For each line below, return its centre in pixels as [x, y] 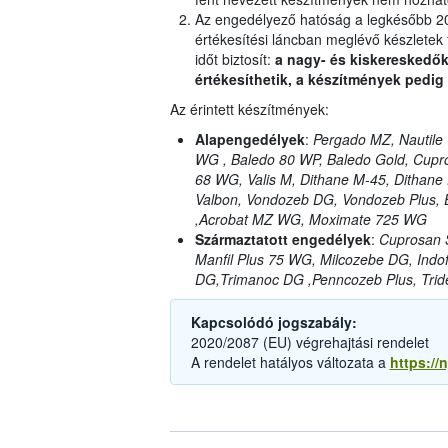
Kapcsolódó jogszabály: [273, 322]
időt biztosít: [234, 59]
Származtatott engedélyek [282, 239]
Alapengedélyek [249, 139]
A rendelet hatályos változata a [290, 362]
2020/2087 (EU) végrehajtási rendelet [309, 342]
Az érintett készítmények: [249, 109]
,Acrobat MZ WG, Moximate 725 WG [310, 219]
